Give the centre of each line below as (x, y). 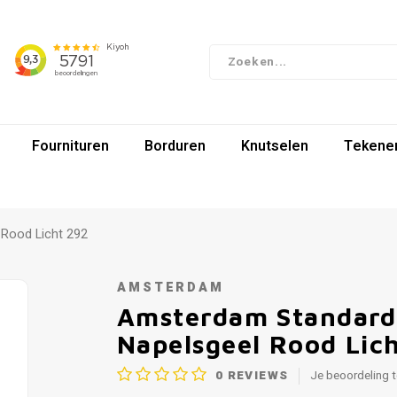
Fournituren (70, 146)
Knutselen (275, 146)
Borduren (175, 146)
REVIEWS (256, 375)
